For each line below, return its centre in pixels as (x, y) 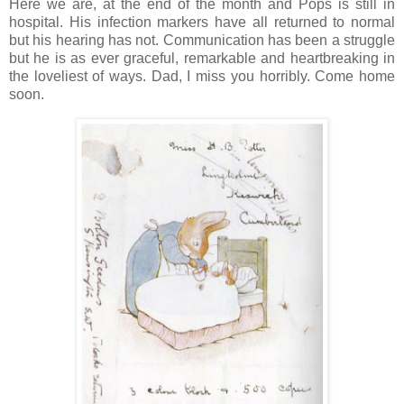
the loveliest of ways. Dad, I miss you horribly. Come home (202, 77)
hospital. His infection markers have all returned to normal (202, 23)
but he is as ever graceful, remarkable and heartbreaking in (202, 59)
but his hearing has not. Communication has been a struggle (202, 41)
